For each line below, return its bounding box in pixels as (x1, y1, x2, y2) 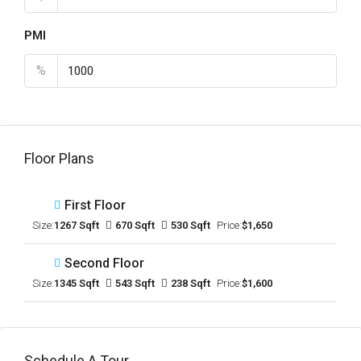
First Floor (64, 197, 126, 213)
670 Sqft (115, 219, 155, 231)
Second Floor (64, 255, 144, 271)
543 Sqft (115, 277, 155, 289)
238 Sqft (171, 277, 210, 289)
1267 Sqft (54, 219, 99, 231)
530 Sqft (171, 219, 210, 231)
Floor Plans (24, 150, 94, 167)
